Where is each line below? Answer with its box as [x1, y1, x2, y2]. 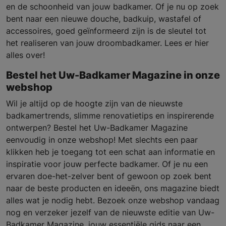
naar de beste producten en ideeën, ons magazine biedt [6, 183, 219, 193]
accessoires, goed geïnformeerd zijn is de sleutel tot [6, 25, 206, 36]
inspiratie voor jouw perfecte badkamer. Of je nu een [6, 158, 208, 169]
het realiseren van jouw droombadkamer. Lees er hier [6, 37, 209, 48]
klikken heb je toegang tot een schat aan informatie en [6, 146, 215, 157]
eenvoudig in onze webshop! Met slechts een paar [6, 134, 198, 145]
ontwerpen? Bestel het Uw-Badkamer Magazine [6, 122, 188, 133]
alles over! [6, 49, 45, 60]
